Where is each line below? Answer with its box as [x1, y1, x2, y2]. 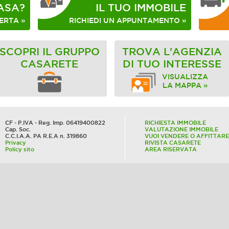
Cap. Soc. [5, 126, 31, 132]
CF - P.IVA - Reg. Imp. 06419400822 [5, 120, 105, 126]
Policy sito [5, 146, 34, 152]
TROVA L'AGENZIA [122, 46, 222, 57]
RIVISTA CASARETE [145, 140, 201, 146]
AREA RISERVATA [145, 146, 197, 152]
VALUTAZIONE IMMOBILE [145, 126, 218, 132]
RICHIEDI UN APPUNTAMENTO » [69, 17, 186, 25]
